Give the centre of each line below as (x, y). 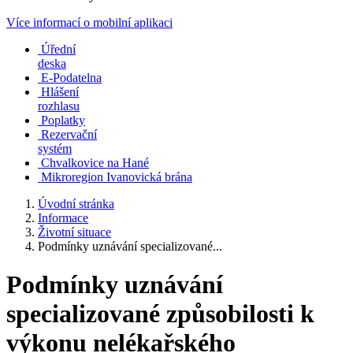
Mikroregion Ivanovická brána (117, 177)
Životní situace (74, 232)
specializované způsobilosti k (160, 314)
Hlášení (60, 92)
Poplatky (63, 120)
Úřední (58, 49)
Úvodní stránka (76, 204)
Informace (63, 218)
